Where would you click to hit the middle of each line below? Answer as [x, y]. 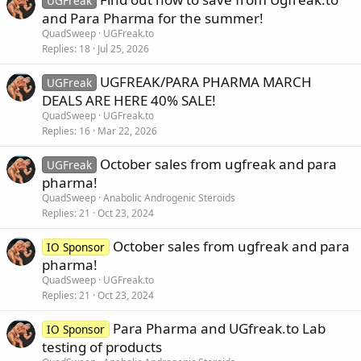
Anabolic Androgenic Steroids [169, 197]
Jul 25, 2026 [123, 48]
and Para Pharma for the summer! [153, 18]
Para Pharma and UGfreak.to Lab [219, 328]
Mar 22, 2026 [127, 131]
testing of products [102, 346]
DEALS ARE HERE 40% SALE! [129, 100]
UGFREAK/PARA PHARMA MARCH [205, 81]
